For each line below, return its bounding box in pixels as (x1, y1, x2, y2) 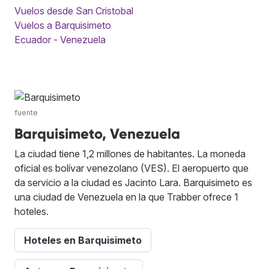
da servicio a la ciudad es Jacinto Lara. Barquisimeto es (14, 176, 252, 189)
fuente (14, 107, 38, 117)
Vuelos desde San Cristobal (14, 4, 133, 17)
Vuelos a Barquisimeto (14, 19, 111, 31)
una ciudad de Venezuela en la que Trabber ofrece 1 (14, 190, 238, 203)
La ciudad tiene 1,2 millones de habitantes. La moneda (14, 147, 246, 160)
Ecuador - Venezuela (14, 33, 106, 46)
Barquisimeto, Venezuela (14, 124, 180, 142)
